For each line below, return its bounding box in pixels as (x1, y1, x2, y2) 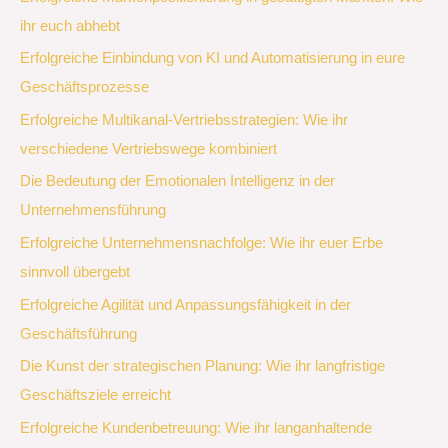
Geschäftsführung (20, 325, 137, 342)
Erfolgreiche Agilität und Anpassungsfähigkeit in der (20, 296, 351, 313)
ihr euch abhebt (20, 17, 120, 34)
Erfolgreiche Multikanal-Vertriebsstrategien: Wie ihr (20, 111, 348, 128)
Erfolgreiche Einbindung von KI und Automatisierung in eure (20, 50, 405, 67)
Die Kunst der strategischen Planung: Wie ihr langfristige (20, 358, 385, 375)
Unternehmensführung (20, 202, 166, 219)
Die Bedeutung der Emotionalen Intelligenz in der (20, 173, 335, 190)
